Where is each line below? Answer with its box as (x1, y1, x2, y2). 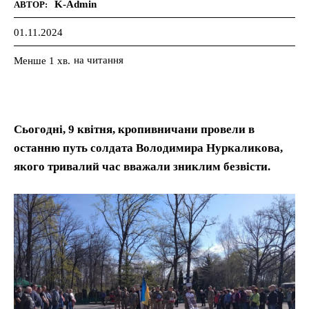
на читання (74, 54, 123, 66)
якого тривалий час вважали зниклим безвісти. (14, 159, 270, 173)
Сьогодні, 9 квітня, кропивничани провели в (14, 122, 255, 136)
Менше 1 (14, 54, 54, 66)
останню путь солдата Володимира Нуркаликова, (14, 141, 283, 154)
